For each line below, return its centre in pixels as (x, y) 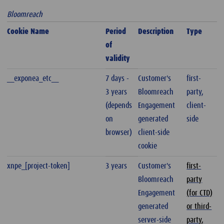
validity (118, 59)
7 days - (117, 79)
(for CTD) (200, 193)
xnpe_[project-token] (39, 166)
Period (116, 32)
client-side (154, 133)
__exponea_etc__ (33, 79)
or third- (199, 207)
